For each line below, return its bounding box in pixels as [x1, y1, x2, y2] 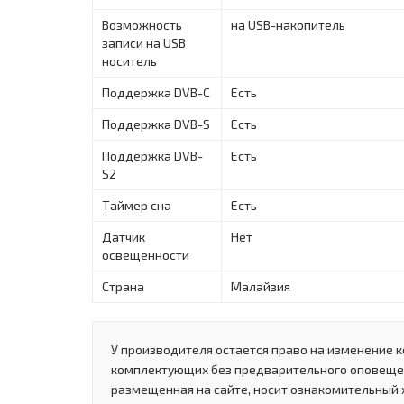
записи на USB [102, 34, 186, 50]
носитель [102, 52, 157, 69]
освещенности [102, 246, 189, 262]
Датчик [102, 228, 145, 244]
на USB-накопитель [231, 16, 345, 32]
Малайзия [231, 278, 290, 294]
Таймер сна [102, 197, 171, 213]
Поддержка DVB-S [102, 115, 210, 132]
